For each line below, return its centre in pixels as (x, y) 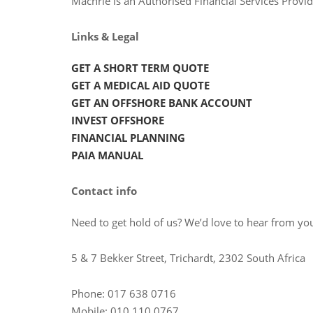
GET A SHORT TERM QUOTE (140, 67)
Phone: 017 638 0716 (124, 293)
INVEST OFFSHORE (118, 120)
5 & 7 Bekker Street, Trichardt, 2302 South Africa (188, 257)
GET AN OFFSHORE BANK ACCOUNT (162, 102)
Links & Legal (105, 36)
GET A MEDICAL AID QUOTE (140, 85)
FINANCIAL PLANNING (128, 137)
